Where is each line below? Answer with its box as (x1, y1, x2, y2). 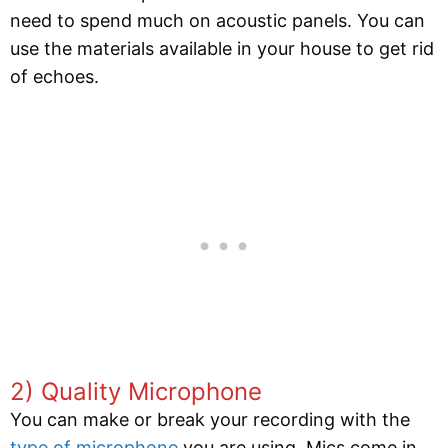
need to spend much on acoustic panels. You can (10, 9, 425, 31)
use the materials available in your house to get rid (10, 37, 434, 59)
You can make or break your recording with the (10, 408, 410, 430)
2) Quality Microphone (10, 376, 262, 406)
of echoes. (10, 65, 99, 87)
